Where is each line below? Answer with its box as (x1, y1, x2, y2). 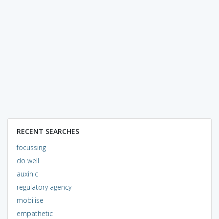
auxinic (16, 169, 38, 178)
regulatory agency (16, 182, 71, 192)
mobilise (16, 195, 44, 205)
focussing (16, 142, 46, 152)
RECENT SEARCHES (16, 126, 79, 136)
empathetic (16, 208, 53, 218)
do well (16, 155, 39, 165)
